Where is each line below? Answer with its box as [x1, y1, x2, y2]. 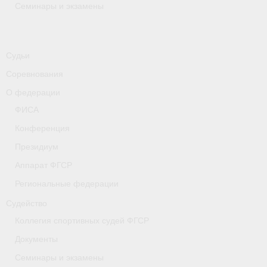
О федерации [6, 87, 60, 97]
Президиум [15, 141, 58, 151]
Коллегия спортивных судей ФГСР [15, 215, 149, 225]
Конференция [15, 123, 70, 133]
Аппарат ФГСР [15, 160, 72, 170]
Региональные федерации [15, 178, 119, 188]
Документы [15, 234, 58, 244]
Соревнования [6, 69, 63, 79]
